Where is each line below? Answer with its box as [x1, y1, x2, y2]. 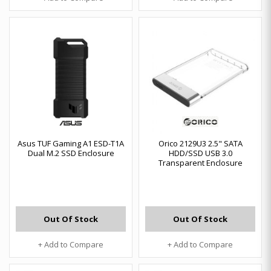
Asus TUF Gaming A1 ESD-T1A [18, 138, 124, 149]
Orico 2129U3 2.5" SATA [158, 138, 243, 149]
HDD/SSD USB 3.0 [168, 148, 232, 158]
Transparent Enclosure [158, 157, 243, 168]
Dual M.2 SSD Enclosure [27, 148, 114, 158]
